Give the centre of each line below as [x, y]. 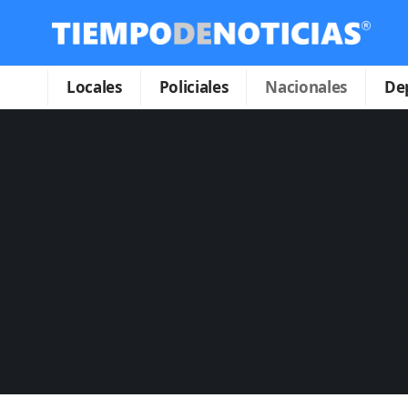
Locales [94, 87]
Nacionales [306, 87]
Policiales [194, 87]
